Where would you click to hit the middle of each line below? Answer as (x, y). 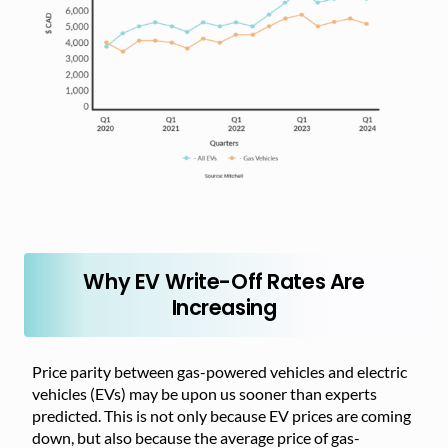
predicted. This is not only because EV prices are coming (221, 415)
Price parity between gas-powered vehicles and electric (219, 371)
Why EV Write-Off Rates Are (224, 281)
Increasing (224, 307)
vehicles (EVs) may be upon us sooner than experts (204, 393)
